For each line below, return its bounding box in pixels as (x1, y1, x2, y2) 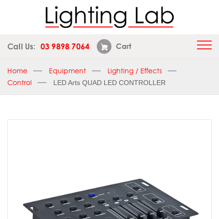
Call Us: (7, 42, 36, 51)
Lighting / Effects (108, 66, 162, 76)
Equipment (49, 66, 86, 76)
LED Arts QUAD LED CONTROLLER (53, 79, 166, 87)
